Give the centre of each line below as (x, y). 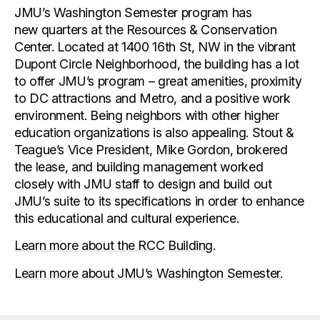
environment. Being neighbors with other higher (147, 115)
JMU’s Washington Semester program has (133, 12)
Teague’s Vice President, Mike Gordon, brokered (151, 149)
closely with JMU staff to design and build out (143, 184)
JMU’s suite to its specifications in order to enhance (159, 201)
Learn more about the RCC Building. (115, 246)
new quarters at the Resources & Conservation (146, 29)
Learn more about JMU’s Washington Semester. (149, 273)
